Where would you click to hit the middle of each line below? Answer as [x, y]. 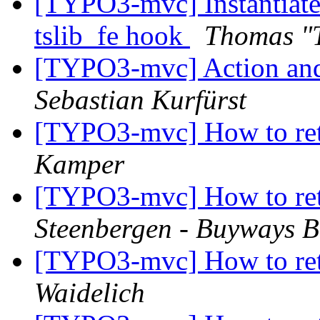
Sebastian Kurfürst [140, 100]
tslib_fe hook [112, 36]
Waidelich [90, 293]
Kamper [79, 164]
